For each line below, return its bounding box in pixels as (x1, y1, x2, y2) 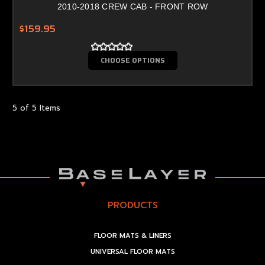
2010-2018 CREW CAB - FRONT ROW (57, 1, 208, 11)
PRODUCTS (107, 198, 158, 212)
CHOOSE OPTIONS (100, 54, 165, 66)
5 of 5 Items (12, 102, 60, 114)
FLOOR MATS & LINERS (93, 231, 172, 241)
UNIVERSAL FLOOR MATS (90, 247, 175, 257)
